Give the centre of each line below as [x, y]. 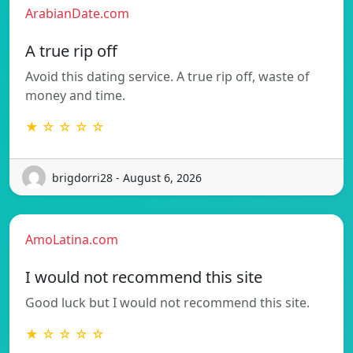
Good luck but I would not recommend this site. [167, 303]
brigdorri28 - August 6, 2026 [127, 177]
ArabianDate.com [77, 14]
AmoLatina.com [72, 240]
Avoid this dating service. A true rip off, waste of [167, 77]
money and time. [75, 96]
